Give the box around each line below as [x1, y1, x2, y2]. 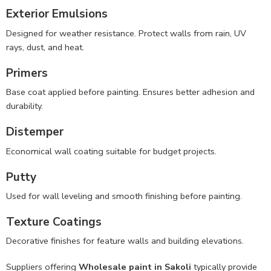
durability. [6, 100, 43, 113]
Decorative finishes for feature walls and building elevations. [6, 235, 244, 247]
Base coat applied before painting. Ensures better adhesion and [6, 86, 255, 99]
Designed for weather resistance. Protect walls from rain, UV [6, 27, 246, 39]
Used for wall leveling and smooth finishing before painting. [6, 190, 242, 202]
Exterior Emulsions [6, 6, 108, 22]
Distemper [6, 124, 64, 140]
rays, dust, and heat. [6, 41, 84, 53]
